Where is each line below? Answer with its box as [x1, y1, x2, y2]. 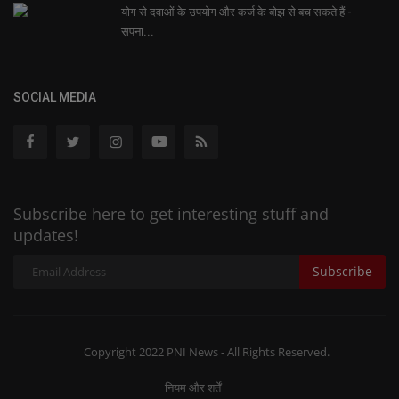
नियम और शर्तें [165, 379, 221, 395]
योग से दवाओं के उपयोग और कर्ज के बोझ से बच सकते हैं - [121, 4, 352, 19]
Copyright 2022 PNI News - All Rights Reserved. [83, 343, 330, 360]
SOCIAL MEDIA [13, 89, 96, 104]
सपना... [121, 24, 154, 38]
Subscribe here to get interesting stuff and [13, 202, 329, 224]
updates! [13, 224, 78, 246]
